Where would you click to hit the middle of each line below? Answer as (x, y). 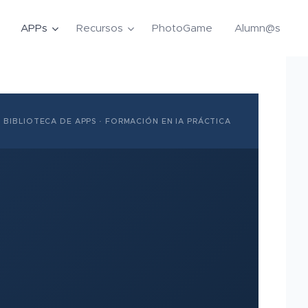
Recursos (100, 28)
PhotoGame (182, 28)
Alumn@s (257, 28)
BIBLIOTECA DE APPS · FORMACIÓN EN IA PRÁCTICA (117, 121)
